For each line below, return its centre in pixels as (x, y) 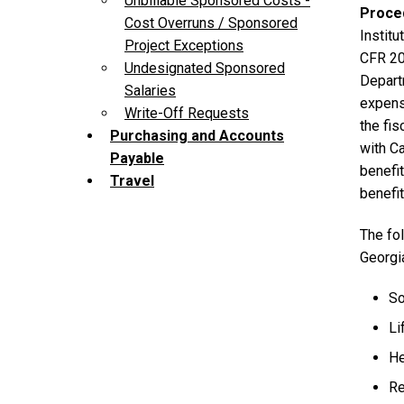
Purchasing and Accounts (197, 136)
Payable (137, 159)
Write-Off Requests (187, 114)
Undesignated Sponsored (205, 69)
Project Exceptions (184, 46)
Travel (132, 181)
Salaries (150, 91)
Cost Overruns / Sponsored (211, 23)
